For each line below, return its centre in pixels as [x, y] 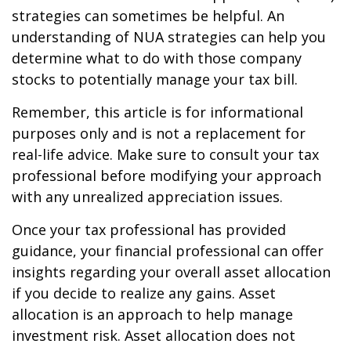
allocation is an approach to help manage [152, 314]
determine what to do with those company [157, 58]
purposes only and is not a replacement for [159, 133]
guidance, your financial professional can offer [168, 251]
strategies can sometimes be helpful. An [148, 16]
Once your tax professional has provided [149, 230]
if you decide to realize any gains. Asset [144, 293]
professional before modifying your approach [166, 175]
